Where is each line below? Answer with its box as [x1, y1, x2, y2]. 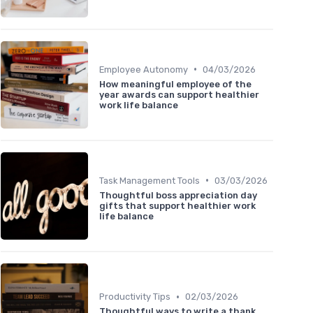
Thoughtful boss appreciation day [99, 189, 257, 201]
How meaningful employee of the [99, 78, 252, 89]
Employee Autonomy [99, 64, 188, 75]
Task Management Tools [99, 175, 200, 186]
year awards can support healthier [99, 89, 259, 100]
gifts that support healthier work [99, 200, 256, 211]
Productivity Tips [99, 291, 170, 303]
